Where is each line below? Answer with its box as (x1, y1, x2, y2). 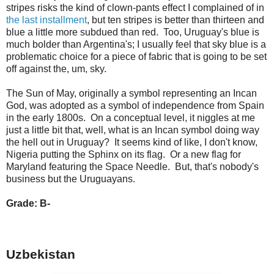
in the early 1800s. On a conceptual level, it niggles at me (6, 112, 255, 123)
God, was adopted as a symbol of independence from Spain (6, 100, 264, 111)
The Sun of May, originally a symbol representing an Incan (6, 87, 257, 98)
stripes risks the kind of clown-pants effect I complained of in (6, 2, 264, 13)
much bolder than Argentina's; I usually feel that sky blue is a (6, 39, 266, 50)
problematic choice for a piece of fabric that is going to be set (6, 51, 267, 62)
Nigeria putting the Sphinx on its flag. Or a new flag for (6, 149, 241, 160)
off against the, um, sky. (6, 63, 106, 74)
